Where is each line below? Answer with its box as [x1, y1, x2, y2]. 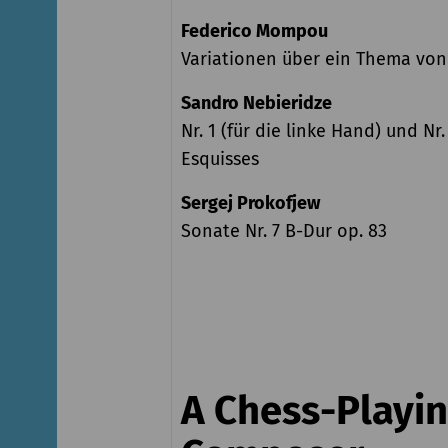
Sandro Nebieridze [180, 91, 332, 114]
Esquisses [180, 147, 259, 170]
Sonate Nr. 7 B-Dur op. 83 [180, 219, 387, 242]
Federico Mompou [180, 19, 328, 42]
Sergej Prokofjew [180, 191, 320, 214]
